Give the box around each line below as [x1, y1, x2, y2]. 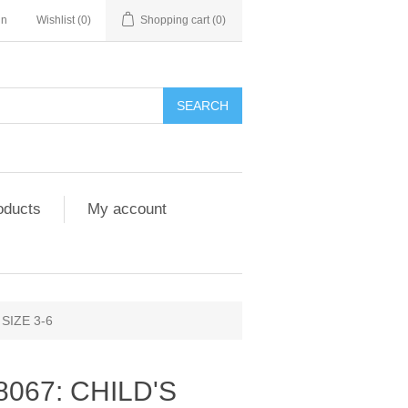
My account [87, 200, 167, 218]
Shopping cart [140, 14, 209, 26]
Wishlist [36, 14, 75, 26]
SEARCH [177, 98, 229, 113]
